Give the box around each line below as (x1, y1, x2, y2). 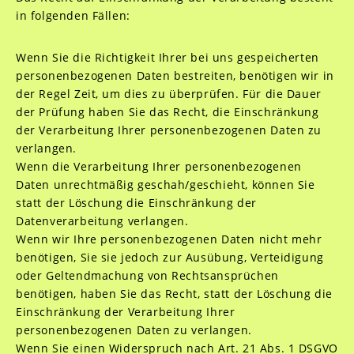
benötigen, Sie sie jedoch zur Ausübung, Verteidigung (15, 250, 324, 265)
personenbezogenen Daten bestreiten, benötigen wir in (15, 68, 334, 83)
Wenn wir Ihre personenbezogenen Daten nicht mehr (15, 232, 322, 247)
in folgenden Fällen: (15, 8, 130, 23)
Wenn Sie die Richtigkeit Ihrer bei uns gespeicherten (15, 50, 319, 65)
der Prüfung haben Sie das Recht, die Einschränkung (15, 104, 319, 119)
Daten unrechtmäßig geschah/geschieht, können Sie (15, 177, 315, 192)
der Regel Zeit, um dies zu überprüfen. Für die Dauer (15, 86, 322, 101)
